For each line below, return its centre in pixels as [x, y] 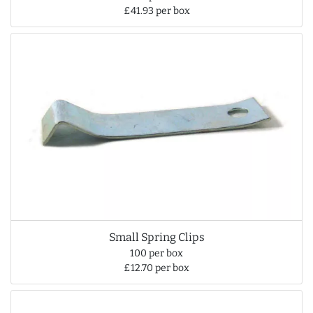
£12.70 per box [156, 268]
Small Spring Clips [156, 238]
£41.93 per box [156, 11]
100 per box [156, 254]
